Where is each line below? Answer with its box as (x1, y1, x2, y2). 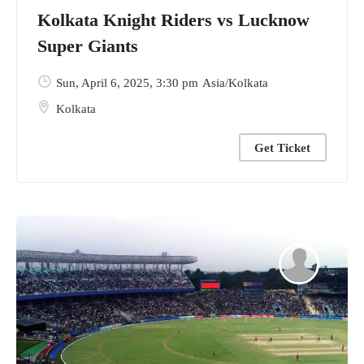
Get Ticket (254, 141, 310, 154)
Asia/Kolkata (202, 76, 268, 89)
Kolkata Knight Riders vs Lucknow (37, 9, 310, 30)
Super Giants (37, 35, 138, 56)
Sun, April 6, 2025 (56, 76, 149, 89)
